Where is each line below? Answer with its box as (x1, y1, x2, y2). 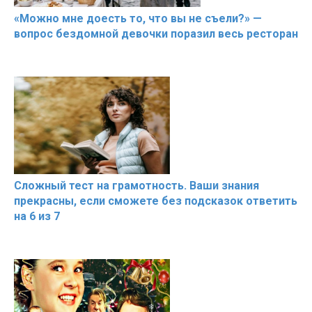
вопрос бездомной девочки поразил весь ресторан (14, 26, 298, 40)
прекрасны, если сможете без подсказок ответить (14, 194, 297, 208)
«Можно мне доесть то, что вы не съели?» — (14, 11, 262, 25)
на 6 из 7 (14, 209, 60, 223)
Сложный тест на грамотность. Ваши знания (14, 178, 259, 192)
